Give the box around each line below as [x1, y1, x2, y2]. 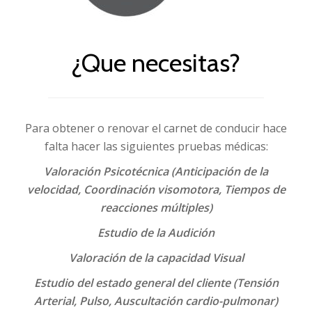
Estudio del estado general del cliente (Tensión [33, 275, 279, 290]
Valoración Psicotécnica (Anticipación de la [44, 164, 268, 179]
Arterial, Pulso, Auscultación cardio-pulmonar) [34, 293, 278, 309]
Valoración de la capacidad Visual [68, 250, 244, 265]
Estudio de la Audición [97, 225, 214, 240]
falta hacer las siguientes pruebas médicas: [44, 139, 268, 154]
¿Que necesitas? [72, 47, 240, 78]
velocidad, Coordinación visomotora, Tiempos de [26, 182, 286, 197]
